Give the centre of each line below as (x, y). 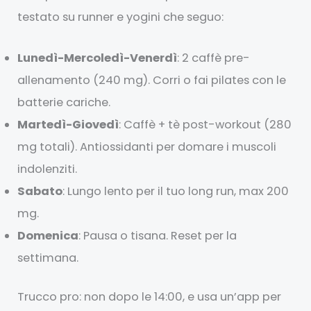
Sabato (40, 191)
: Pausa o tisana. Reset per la (158, 235)
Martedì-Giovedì (68, 124)
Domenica (48, 235)
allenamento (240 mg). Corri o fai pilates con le (152, 80)
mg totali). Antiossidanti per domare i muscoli (147, 146)
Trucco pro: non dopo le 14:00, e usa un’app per (150, 297)
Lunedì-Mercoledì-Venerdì (98, 58)
